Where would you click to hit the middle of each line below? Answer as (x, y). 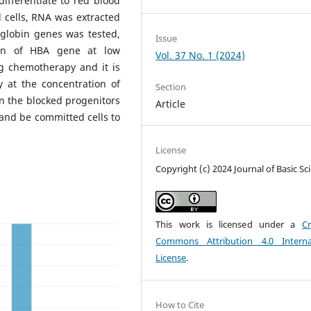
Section (171, 86)
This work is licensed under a (229, 224)
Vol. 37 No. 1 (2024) (201, 55)
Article (171, 103)
